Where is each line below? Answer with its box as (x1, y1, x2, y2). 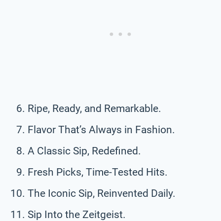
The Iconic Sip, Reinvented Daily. (28, 187, 176, 199)
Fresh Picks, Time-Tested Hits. (28, 166, 168, 178)
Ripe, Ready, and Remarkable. (28, 102, 161, 114)
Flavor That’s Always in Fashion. (28, 123, 175, 136)
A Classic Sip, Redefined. (28, 145, 141, 157)
